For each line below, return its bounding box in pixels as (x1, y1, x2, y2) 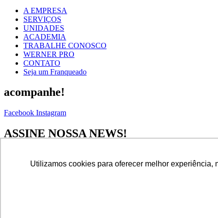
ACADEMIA (23, 32, 66, 41)
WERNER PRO (23, 50, 74, 58)
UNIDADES (23, 23, 64, 32)
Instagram (36, 109, 66, 117)
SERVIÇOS (23, 15, 61, 23)
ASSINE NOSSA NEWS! (4, 127, 127, 140)
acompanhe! (4, 86, 65, 99)
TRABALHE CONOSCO (23, 41, 107, 50)
